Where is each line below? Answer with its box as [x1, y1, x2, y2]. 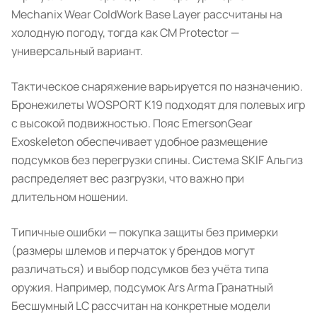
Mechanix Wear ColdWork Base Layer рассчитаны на [11, 6, 282, 22]
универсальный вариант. [11, 42, 143, 59]
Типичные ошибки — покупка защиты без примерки [11, 224, 278, 240]
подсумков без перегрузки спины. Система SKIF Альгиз [11, 151, 303, 168]
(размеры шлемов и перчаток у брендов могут [11, 242, 255, 258]
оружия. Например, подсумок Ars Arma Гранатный [11, 279, 273, 295]
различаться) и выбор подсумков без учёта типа [11, 260, 269, 277]
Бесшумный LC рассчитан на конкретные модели [11, 297, 270, 313]
